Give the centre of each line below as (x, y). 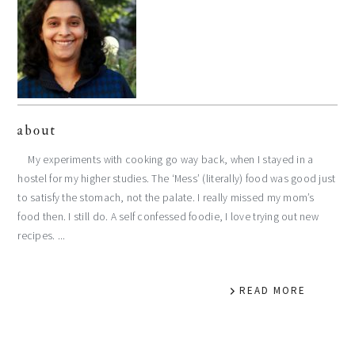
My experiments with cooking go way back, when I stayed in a (166, 160)
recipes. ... (42, 236)
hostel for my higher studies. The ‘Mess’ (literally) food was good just (177, 179)
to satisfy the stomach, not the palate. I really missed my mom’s (166, 198)
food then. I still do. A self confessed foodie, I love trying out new (168, 217)
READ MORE (272, 291)
